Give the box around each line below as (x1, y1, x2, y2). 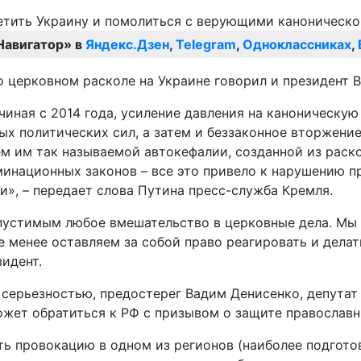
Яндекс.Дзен (85, 36, 169, 53)
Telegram (176, 36, 236, 53)
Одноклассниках (243, 36, 351, 53)
